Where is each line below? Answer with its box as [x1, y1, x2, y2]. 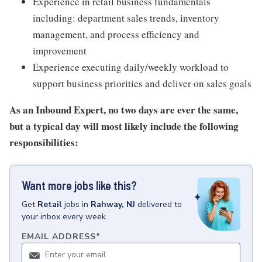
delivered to [137, 199, 182, 210]
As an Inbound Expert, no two [9, 102, 139, 117]
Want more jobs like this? [22, 178, 137, 192]
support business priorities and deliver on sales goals [33, 77, 251, 90]
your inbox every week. [22, 211, 108, 222]
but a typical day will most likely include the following [9, 119, 239, 133]
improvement [33, 44, 87, 57]
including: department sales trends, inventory [33, 11, 219, 25]
